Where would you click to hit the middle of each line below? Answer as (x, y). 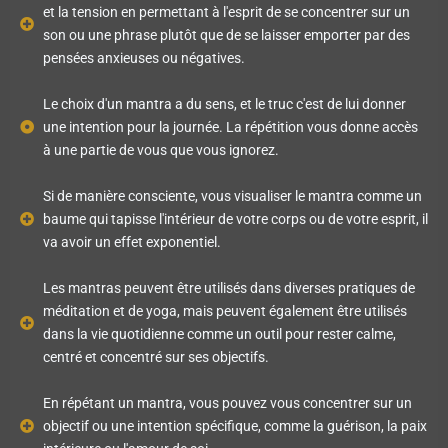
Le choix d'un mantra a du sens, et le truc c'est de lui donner (224, 103)
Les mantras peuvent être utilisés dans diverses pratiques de (228, 287)
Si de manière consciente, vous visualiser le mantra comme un (232, 195)
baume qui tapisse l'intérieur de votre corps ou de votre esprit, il (235, 218)
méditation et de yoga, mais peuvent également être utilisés (224, 310)
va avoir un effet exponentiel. (131, 241)
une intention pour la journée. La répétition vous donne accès (230, 126)
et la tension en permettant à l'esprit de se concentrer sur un (226, 11)
